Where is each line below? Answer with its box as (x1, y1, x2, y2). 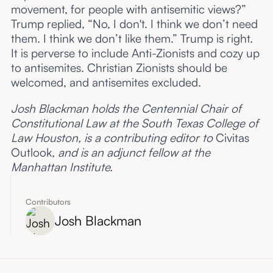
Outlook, (10, 144, 58, 160)
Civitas (215, 130, 249, 145)
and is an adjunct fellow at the (57, 144, 210, 160)
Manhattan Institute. (10, 159, 113, 174)
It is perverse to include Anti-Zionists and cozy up (10, 45, 260, 60)
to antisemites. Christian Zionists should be (10, 60, 227, 75)
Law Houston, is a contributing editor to (10, 130, 216, 145)
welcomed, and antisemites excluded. (10, 74, 204, 90)
